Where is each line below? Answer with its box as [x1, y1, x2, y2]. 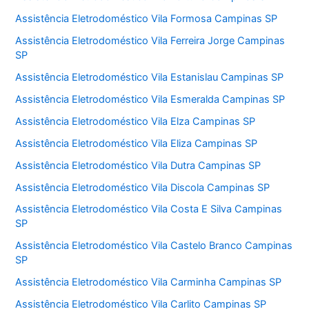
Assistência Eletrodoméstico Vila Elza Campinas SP [15, 114, 256, 128]
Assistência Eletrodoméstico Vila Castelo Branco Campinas [15, 239, 293, 252]
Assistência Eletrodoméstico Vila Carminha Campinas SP [15, 276, 282, 289]
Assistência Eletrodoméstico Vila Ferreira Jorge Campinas [15, 34, 286, 47]
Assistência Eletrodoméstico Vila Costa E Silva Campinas [15, 203, 283, 216]
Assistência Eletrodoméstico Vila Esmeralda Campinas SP [15, 92, 286, 106]
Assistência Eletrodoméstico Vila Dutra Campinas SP [15, 159, 261, 172]
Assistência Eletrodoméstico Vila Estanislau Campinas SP [15, 70, 284, 83]
